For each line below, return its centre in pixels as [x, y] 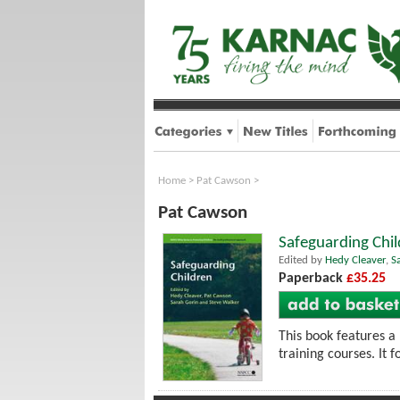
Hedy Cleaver [355, 260]
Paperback [312, 279]
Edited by [302, 260]
